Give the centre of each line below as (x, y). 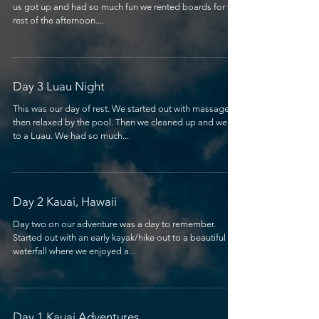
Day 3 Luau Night (59, 86)
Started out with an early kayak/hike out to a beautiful (119, 237)
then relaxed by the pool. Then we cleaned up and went (124, 122)
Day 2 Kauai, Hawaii (65, 202)
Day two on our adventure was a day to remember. (114, 224)
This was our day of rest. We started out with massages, (62, 109)
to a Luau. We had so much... (92, 136)
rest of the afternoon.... (58, 20)
